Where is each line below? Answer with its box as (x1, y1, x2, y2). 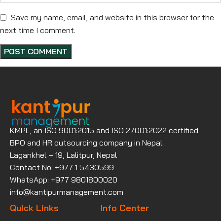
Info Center (100, 202, 149, 214)
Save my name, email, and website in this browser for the (11, 12, 214, 22)
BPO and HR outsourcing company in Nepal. (10, 137, 164, 147)
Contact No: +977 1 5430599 (10, 162, 114, 172)
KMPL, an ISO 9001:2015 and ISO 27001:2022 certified (10, 125, 198, 135)
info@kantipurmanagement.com (10, 186, 123, 197)
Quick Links (10, 202, 59, 214)
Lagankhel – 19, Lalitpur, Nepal (10, 149, 117, 160)
